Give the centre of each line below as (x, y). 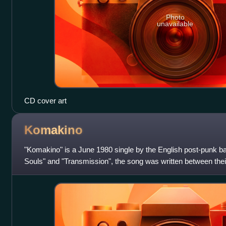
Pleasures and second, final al (73, 173)
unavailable (175, 24)
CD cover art (45, 100)
